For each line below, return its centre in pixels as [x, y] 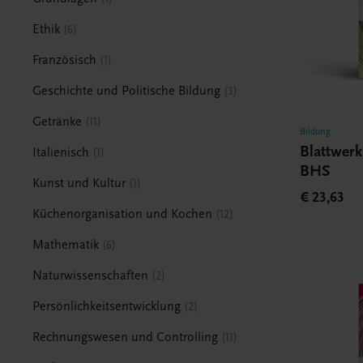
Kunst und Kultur [79, 183]
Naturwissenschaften [91, 275]
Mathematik [66, 244]
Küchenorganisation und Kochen [123, 214]
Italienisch [61, 152]
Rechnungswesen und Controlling [126, 337]
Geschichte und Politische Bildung [127, 90]
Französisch [65, 60]
